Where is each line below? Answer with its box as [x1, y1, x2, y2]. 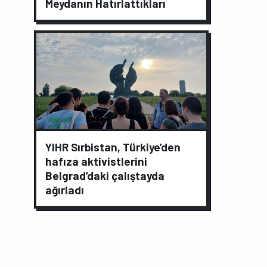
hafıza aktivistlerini [45, 154, 147, 168]
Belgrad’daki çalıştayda [45, 168, 164, 182]
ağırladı [45, 182, 84, 197]
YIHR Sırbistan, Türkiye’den [45, 139, 181, 154]
